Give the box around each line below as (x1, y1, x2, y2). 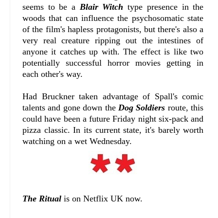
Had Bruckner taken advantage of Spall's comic (22, 91, 204, 101)
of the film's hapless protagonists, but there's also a (22, 24, 204, 34)
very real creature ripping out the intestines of (22, 35, 204, 45)
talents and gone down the (22, 102, 119, 112)
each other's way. (22, 69, 83, 79)
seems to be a (22, 1, 80, 12)
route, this (165, 102, 204, 112)
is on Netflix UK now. (61, 193, 143, 203)
